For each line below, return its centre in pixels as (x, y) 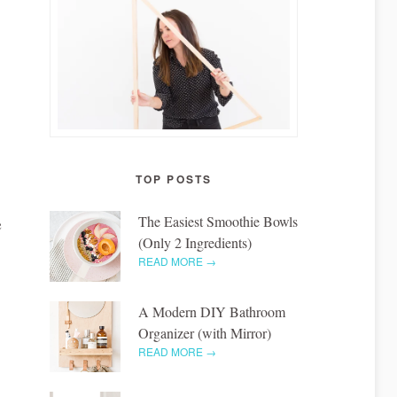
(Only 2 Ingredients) (195, 242)
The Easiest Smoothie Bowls (218, 221)
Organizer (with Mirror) (205, 332)
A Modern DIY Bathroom (212, 311)
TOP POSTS (174, 179)
